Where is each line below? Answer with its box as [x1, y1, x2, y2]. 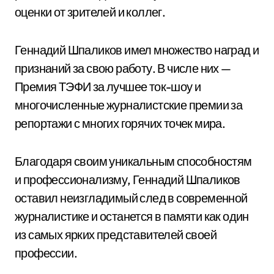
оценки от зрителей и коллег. [15, 4, 166, 20]
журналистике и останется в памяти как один [15, 209, 249, 224]
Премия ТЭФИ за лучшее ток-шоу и [15, 79, 201, 94]
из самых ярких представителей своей [15, 227, 217, 242]
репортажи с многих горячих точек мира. [15, 116, 226, 131]
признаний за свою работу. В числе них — [15, 61, 231, 76]
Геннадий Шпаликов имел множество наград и [15, 42, 259, 57]
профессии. [15, 245, 77, 261]
